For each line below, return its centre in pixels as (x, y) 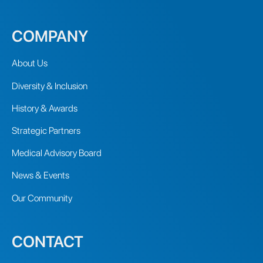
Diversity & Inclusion (50, 86)
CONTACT (48, 241)
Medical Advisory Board (57, 153)
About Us (30, 63)
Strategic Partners (46, 130)
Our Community (42, 198)
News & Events (41, 176)
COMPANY (50, 36)
